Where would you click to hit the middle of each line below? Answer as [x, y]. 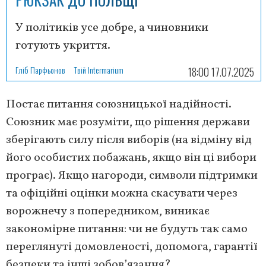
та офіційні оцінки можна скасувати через [122, 193]
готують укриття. [63, 45]
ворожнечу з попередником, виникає [108, 211]
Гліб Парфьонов [40, 69]
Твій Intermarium [99, 69]
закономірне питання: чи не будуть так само [127, 229]
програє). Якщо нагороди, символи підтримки [132, 175]
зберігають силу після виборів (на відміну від [129, 140]
